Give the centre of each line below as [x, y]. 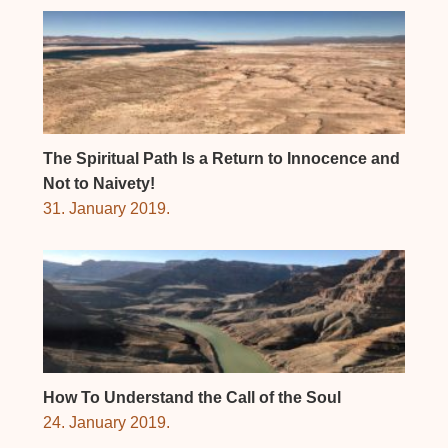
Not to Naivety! [98, 184]
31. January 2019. [106, 209]
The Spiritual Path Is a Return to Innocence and [221, 159]
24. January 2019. [106, 423]
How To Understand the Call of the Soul [191, 398]
